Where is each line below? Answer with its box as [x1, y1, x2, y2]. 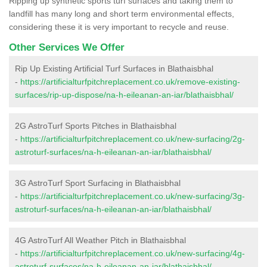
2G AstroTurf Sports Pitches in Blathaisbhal [15, 120, 176, 131]
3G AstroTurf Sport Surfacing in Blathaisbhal [15, 178, 181, 188]
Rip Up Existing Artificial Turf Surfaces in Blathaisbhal [15, 63, 213, 73]
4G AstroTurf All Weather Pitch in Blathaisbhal [15, 235, 186, 245]
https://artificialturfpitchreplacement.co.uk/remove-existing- [20, 76, 240, 86]
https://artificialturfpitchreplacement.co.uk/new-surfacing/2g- [20, 133, 245, 144]
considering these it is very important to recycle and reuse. [9, 21, 229, 32]
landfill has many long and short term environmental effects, [9, 8, 234, 18]
